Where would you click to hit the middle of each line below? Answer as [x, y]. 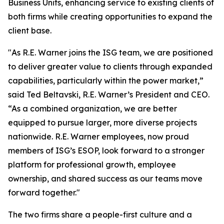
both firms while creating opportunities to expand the [110, 16]
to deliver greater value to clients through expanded [110, 66]
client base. [30, 30]
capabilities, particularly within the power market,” [106, 80]
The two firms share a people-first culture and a [100, 214]
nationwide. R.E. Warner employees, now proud [98, 136]
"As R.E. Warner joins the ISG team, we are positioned [110, 52]
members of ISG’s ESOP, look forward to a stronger [106, 150]
